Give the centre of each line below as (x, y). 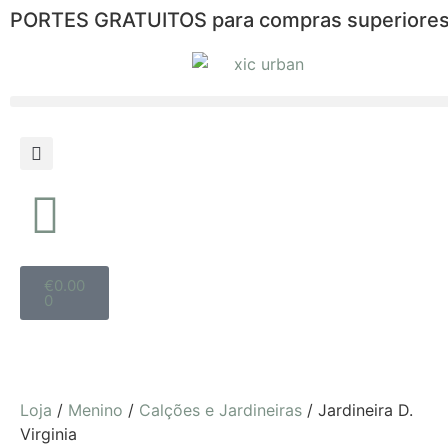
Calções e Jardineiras (220, 410)
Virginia (48, 434)
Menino (95, 410)
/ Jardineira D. (357, 410)
